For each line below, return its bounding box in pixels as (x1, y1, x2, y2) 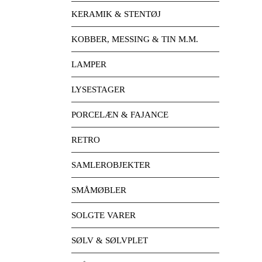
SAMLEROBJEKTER (71, 160, 150, 170)
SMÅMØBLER (71, 185, 126, 195)
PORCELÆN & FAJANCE (71, 110, 168, 119)
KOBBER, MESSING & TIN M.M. (71, 35, 198, 44)
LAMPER (71, 60, 106, 69)
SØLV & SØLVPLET (71, 236, 148, 245)
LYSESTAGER (71, 85, 125, 94)
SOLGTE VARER (71, 211, 136, 220)
